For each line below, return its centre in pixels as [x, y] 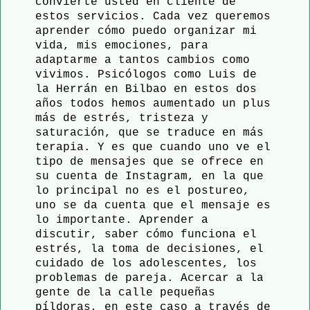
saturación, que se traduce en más [149, 133]
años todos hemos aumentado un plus [153, 103]
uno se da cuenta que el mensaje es [153, 205]
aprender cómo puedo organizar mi [146, 31]
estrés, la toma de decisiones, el [149, 249]
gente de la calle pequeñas [125, 292]
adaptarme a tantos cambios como [143, 60]
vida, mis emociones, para [122, 45]
